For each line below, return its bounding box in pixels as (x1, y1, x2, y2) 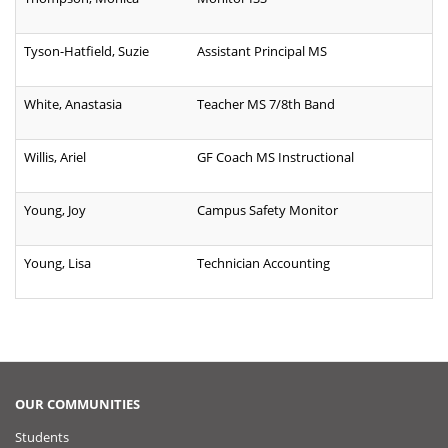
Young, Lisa (24, 254, 91, 273)
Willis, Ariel (24, 148, 86, 167)
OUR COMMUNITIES (15, 394, 140, 413)
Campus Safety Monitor (197, 201, 338, 220)
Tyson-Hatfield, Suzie (24, 42, 149, 61)
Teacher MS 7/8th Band (197, 95, 335, 114)
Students (15, 427, 69, 446)
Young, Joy (24, 201, 86, 220)
